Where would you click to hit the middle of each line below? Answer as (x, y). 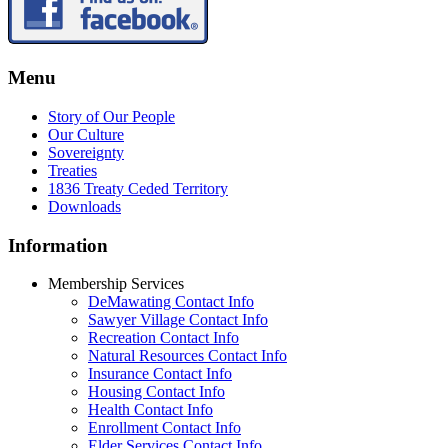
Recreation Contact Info (163, 338)
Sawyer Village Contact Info (178, 320)
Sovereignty (86, 152)
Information (58, 245)
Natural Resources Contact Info (187, 356)
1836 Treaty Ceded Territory (138, 188)
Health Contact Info (150, 410)
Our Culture (86, 134)
